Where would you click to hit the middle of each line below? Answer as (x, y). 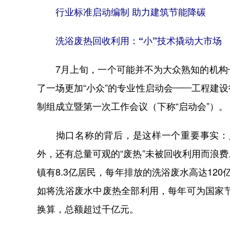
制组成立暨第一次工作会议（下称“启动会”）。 (132, 106)
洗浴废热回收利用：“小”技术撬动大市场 (129, 41)
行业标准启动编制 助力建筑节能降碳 (121, 12)
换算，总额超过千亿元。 (88, 209)
